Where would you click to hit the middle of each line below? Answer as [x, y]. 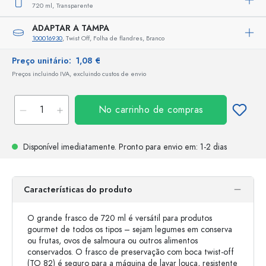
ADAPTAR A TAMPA [71, 28]
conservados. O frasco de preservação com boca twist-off [131, 252]
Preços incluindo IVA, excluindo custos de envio [79, 74]
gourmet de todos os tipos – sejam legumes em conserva [130, 229]
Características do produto [78, 189]
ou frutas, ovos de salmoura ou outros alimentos [113, 240]
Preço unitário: [44, 61]
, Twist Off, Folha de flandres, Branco [113, 38]
